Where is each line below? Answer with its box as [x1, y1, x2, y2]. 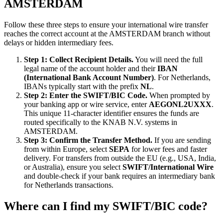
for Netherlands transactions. [24, 180, 113, 189]
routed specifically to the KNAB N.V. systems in [24, 117, 177, 126]
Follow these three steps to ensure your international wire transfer [4, 20, 208, 29]
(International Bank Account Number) [24, 73, 154, 82]
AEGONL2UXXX [149, 100, 212, 109]
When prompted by [147, 91, 210, 100]
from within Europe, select [24, 144, 109, 153]
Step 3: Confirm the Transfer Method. [24, 135, 152, 144]
